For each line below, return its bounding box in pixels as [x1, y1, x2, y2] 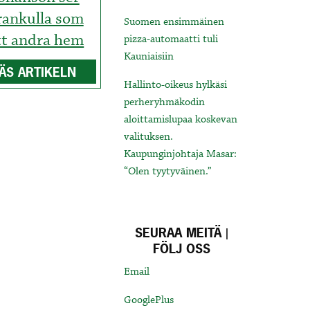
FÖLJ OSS [153, 240, 211, 258]
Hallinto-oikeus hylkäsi [124, 78, 228, 93]
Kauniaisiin [124, 50, 174, 64]
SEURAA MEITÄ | [135, 224, 229, 242]
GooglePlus [124, 293, 174, 308]
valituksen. [124, 130, 174, 145]
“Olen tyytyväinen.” [124, 165, 212, 179]
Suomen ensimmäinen [124, 15, 225, 30]
